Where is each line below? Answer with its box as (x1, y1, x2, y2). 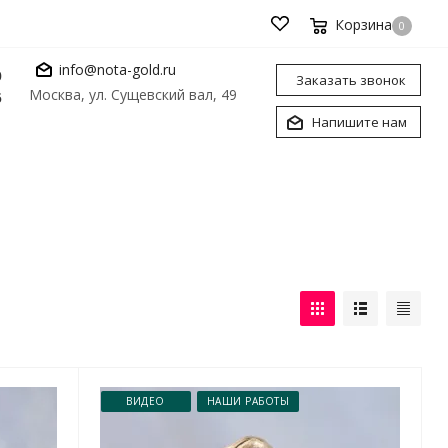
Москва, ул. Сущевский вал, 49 (29, 85, 237, 104)
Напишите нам (312, 113, 407, 131)
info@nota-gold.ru (59, 59, 176, 79)
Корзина (335, 15, 392, 34)
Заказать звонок (296, 71, 406, 89)
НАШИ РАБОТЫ (206, 394, 290, 408)
